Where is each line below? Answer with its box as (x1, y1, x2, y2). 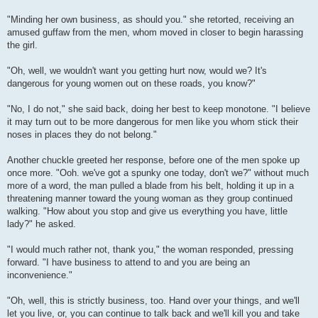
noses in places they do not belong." (7, 129, 157, 141)
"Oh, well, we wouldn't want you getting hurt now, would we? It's (7, 65, 267, 77)
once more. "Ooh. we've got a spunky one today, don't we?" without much (7, 168, 309, 179)
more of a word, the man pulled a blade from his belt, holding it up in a (7, 180, 294, 192)
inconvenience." (7, 270, 72, 281)
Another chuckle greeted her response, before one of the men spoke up (7, 155, 300, 166)
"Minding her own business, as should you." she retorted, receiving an (7, 14, 294, 26)
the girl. (7, 40, 38, 51)
